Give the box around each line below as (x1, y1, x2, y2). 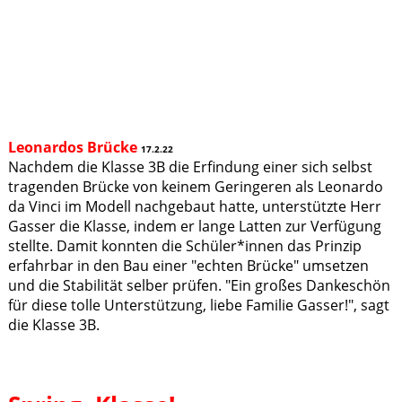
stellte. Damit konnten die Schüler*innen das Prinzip (7, 236, 362, 257)
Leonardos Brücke (7, 137, 137, 158)
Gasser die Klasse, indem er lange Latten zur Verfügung (7, 216, 381, 237)
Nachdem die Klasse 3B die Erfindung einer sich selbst (7, 157, 372, 178)
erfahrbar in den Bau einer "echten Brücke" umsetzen (7, 256, 369, 276)
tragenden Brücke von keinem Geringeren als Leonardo (7, 177, 383, 197)
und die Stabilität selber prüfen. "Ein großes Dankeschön (7, 275, 390, 296)
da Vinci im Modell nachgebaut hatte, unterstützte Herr (7, 197, 381, 217)
